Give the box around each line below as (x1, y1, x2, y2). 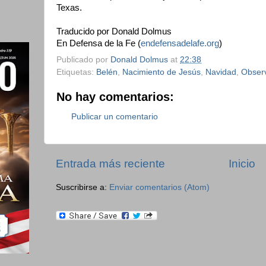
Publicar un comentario (71, 112, 158, 122)
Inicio (229, 157, 255, 170)
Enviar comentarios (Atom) (109, 183, 210, 192)
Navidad (205, 67, 236, 77)
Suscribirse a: (56, 183, 109, 192)
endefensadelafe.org (141, 39, 219, 48)
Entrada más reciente (56, 157, 165, 170)
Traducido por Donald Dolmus (56, 27, 172, 36)
